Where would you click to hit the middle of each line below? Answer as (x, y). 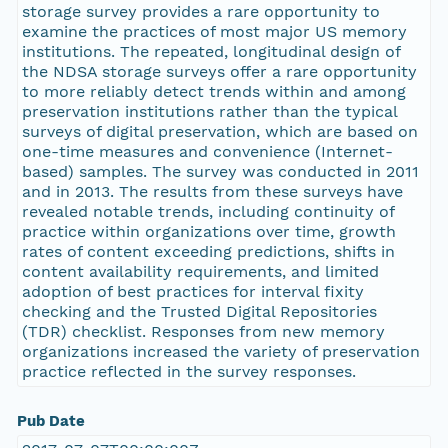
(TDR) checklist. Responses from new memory (203, 332)
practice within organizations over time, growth (208, 232)
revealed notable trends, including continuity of (208, 212)
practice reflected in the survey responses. (188, 372)
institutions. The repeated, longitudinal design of (211, 52)
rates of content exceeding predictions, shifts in (208, 252)
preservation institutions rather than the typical (209, 112)
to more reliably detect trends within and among (213, 92)
